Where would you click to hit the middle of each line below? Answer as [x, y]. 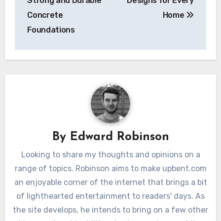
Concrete [45, 15]
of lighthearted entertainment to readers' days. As [110, 196]
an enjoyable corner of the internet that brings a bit [110, 183]
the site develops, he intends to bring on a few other [110, 210]
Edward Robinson [119, 137]
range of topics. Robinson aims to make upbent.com [110, 169]
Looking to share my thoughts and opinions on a [110, 155]
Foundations [51, 30]
